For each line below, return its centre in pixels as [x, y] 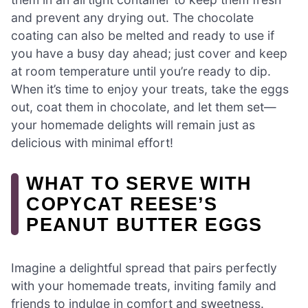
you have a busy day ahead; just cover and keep [149, 53]
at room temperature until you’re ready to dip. [141, 71]
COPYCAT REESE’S [122, 203]
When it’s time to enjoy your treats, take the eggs [150, 89]
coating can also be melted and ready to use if [143, 35]
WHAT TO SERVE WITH [139, 183]
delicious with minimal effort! [92, 142]
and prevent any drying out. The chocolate [132, 17]
